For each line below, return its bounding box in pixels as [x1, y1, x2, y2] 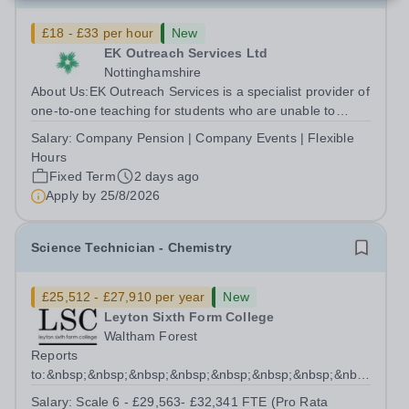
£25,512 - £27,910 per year [42, 289, 205, 304]
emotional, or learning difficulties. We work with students [31, 142, 363, 156]
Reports [31, 348, 79, 362]
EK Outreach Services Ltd [104, 46, 268, 60]
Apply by [46, 188, 100, 203]
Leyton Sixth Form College [104, 309, 275, 324]
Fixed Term [49, 169, 116, 184]
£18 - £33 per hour [42, 26, 154, 40]
